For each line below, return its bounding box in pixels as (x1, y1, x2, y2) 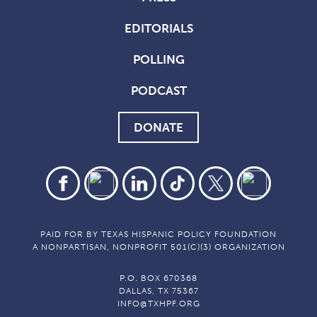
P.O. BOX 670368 (120, 273, 197, 284)
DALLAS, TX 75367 (118, 286, 199, 296)
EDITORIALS (124, 21, 193, 36)
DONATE (134, 120, 183, 135)
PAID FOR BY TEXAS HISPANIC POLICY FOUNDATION (40, 229, 277, 240)
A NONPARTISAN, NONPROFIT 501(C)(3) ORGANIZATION (32, 242, 285, 253)
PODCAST (130, 83, 187, 98)
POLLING (132, 52, 185, 67)
